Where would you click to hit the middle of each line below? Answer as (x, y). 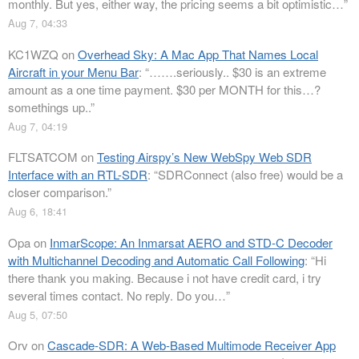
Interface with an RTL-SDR (78, 175)
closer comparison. (58, 192)
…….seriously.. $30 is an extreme (238, 71)
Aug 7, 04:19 (38, 126)
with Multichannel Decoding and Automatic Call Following (156, 260)
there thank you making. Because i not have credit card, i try (165, 277)
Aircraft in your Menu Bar (73, 71)
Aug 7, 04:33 (38, 23)
